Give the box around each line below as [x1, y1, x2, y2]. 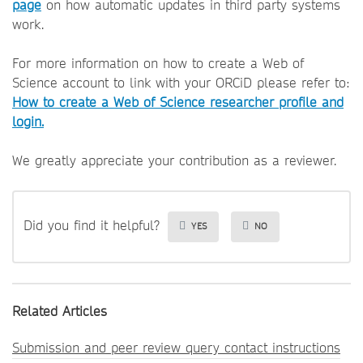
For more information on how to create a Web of [12, 54, 304, 73]
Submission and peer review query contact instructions [12, 339, 340, 357]
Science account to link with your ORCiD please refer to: [12, 74, 350, 92]
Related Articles [12, 302, 107, 321]
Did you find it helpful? [23, 216, 160, 236]
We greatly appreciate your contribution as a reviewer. [12, 152, 336, 170]
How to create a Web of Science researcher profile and [12, 93, 344, 112]
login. [12, 113, 44, 131]
